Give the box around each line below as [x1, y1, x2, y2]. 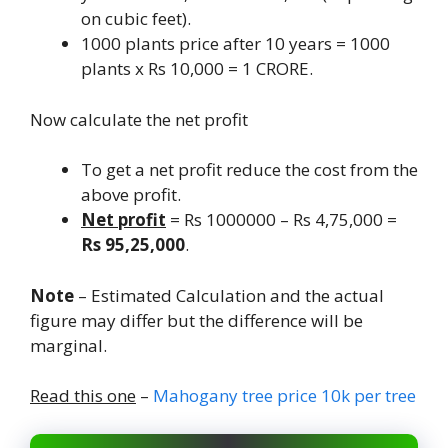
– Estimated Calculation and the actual [78, 283, 384, 307]
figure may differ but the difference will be [30, 308, 363, 332]
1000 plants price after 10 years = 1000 [81, 32, 390, 56]
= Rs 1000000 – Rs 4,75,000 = [166, 208, 397, 232]
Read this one [30, 384, 136, 408]
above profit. [81, 183, 181, 207]
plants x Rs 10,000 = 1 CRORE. [81, 57, 313, 81]
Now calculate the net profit [30, 107, 248, 131]
